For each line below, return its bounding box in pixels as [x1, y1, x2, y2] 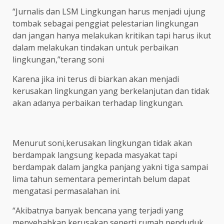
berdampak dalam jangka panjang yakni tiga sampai [12, 161, 208, 172]
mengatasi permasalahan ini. [12, 185, 120, 196]
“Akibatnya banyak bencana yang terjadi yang [12, 204, 183, 216]
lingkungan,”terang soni [12, 53, 104, 65]
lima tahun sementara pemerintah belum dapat [12, 173, 190, 184]
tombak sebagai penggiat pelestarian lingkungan [12, 17, 198, 29]
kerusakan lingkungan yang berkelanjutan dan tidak [12, 85, 209, 96]
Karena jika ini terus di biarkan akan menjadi [12, 73, 179, 84]
